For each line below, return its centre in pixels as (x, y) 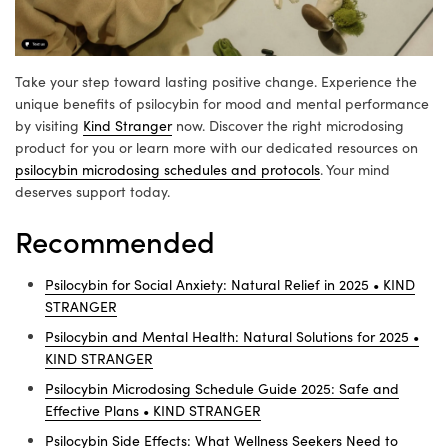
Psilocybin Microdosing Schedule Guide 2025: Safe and (222, 389)
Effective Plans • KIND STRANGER (153, 411)
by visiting (49, 126)
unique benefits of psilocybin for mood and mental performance (222, 104)
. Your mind (355, 170)
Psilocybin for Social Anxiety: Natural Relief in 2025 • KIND (230, 285)
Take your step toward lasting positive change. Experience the (216, 82)
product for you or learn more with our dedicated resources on (216, 148)
